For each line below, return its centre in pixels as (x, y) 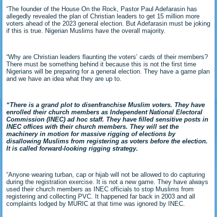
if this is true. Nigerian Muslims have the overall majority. (86, 31)
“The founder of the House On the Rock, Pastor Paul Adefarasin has (102, 9)
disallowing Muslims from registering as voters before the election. (107, 141)
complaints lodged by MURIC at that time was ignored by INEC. (96, 203)
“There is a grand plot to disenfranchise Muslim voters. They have (106, 105)
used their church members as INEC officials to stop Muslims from (100, 189)
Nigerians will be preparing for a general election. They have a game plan (108, 71)
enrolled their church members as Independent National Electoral (105, 112)
